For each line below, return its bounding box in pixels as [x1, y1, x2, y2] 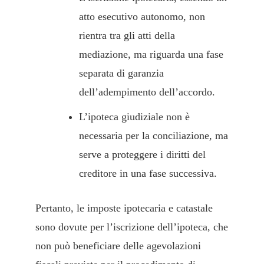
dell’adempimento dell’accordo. [79, 86, 215, 98]
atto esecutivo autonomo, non [79, 11, 205, 23]
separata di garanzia [79, 67, 164, 80]
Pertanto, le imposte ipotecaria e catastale [35, 202, 213, 214]
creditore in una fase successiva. [79, 167, 217, 180]
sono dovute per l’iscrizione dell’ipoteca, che [35, 221, 228, 233]
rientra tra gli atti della [79, 29, 175, 42]
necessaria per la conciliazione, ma [79, 130, 228, 142]
